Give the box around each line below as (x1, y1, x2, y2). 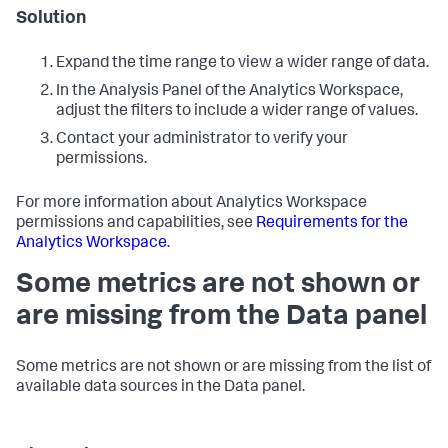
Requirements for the (256, 215, 408, 232)
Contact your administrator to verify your (56, 131, 348, 148)
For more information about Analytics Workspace (16, 195, 367, 212)
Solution (16, 9, 86, 28)
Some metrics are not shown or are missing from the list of (16, 359, 431, 376)
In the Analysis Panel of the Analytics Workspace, (56, 83, 403, 100)
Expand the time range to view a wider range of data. (56, 55, 429, 72)
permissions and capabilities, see (16, 215, 256, 232)
